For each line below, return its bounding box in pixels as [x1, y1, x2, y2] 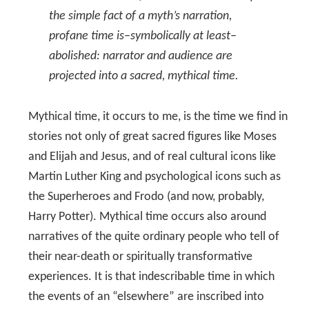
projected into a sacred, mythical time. [49, 70, 239, 83]
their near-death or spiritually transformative [28, 250, 252, 263]
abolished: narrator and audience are [49, 50, 232, 63]
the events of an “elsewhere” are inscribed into [28, 290, 264, 303]
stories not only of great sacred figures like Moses [28, 130, 277, 143]
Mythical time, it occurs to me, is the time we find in [28, 110, 288, 123]
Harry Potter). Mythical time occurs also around [28, 210, 266, 223]
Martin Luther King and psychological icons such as [28, 170, 281, 183]
